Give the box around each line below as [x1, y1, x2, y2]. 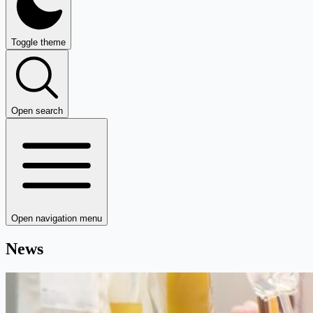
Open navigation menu [11, 213, 102, 224]
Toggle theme [11, 37, 66, 48]
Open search [11, 105, 63, 116]
